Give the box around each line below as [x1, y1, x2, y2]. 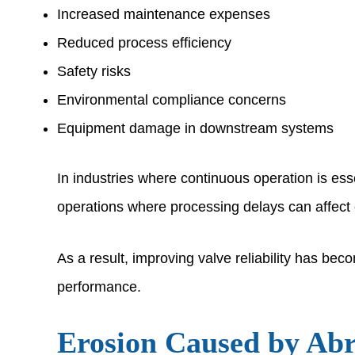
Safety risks [57, 63, 131, 79]
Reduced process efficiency [57, 34, 231, 51]
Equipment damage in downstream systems [57, 120, 334, 136]
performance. [57, 278, 141, 295]
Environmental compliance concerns [57, 91, 286, 108]
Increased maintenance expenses [57, 6, 270, 22]
